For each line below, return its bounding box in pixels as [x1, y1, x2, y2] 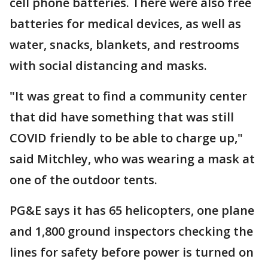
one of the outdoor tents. [10, 172, 157, 188]
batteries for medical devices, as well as [10, 16, 241, 32]
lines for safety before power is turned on [10, 244, 254, 260]
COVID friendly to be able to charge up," [10, 130, 243, 146]
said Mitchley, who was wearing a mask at [10, 151, 255, 167]
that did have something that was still [10, 109, 234, 125]
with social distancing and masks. [10, 57, 207, 74]
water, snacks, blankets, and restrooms [10, 36, 239, 53]
